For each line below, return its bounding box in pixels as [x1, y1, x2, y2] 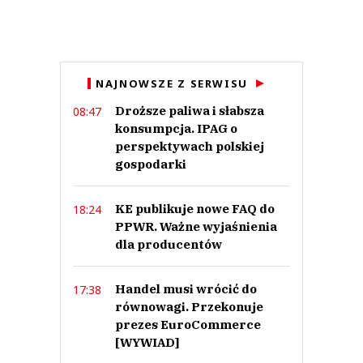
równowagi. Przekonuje [115, 299, 263, 315]
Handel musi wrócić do [115, 281, 257, 297]
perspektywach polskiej [115, 139, 264, 155]
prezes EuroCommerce [115, 317, 261, 333]
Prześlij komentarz [141, 94, 222, 105]
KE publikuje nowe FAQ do [115, 201, 275, 217]
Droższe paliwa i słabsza [115, 103, 264, 119]
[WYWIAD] [115, 335, 179, 351]
